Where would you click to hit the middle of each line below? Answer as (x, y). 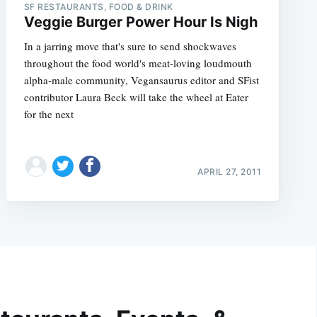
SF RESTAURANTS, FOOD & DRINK (98, 7)
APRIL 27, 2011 (230, 171)
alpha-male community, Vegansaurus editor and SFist (141, 80)
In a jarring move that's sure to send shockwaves (130, 46)
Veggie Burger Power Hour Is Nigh (140, 22)
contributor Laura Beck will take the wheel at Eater (136, 97)
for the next (48, 114)
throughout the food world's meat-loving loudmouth (138, 63)
